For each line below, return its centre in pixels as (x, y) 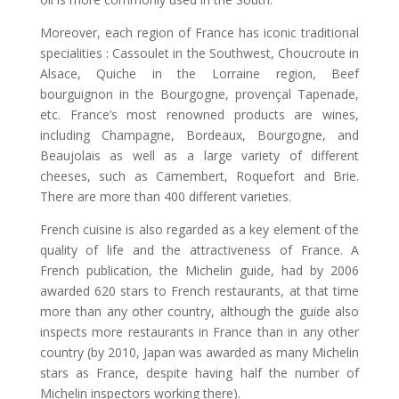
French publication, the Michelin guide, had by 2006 (199, 270)
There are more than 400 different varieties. (165, 196)
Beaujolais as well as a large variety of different (199, 155)
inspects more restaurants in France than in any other (199, 331)
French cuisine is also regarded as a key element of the (199, 229)
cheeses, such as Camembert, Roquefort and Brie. (199, 175)
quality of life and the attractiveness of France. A (199, 249)
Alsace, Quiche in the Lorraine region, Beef (199, 73)
